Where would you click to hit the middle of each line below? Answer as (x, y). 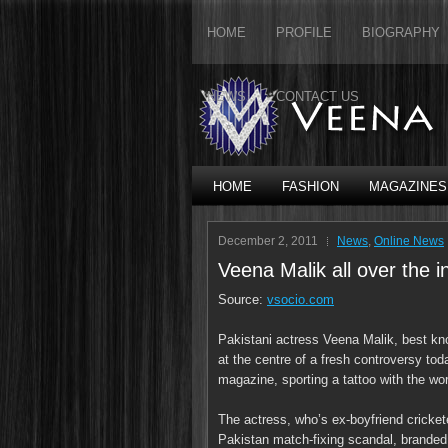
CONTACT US (317, 96)
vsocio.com (300, 299)
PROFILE (304, 32)
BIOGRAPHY (401, 32)
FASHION (310, 186)
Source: (242, 299)
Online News (409, 241)
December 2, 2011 (268, 241)
